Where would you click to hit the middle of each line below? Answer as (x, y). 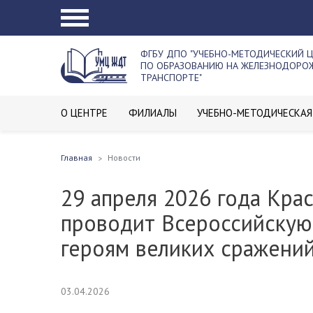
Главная (77, 158)
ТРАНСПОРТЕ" (171, 78)
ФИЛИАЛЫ (152, 113)
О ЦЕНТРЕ (84, 113)
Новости (124, 158)
